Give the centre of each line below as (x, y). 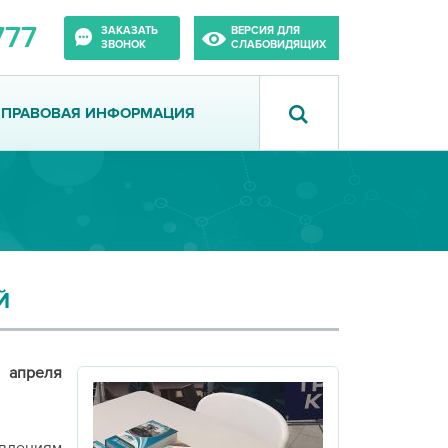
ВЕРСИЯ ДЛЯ (265, 30)
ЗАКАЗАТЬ (130, 30)
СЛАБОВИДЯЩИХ (278, 44)
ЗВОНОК (124, 44)
